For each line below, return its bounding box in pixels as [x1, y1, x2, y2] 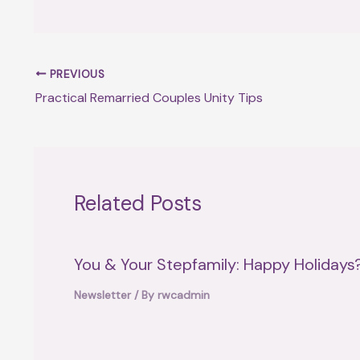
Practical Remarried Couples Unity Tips [35, 88, 263, 106]
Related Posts [74, 189, 202, 217]
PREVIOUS [46, 67, 105, 81]
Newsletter [74, 287, 131, 302]
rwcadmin [157, 287, 210, 302]
